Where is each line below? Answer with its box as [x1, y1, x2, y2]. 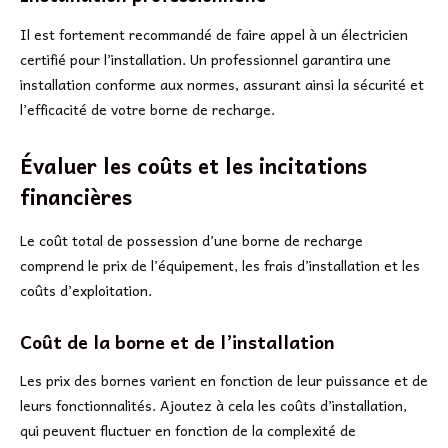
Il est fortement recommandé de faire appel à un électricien [20, 22, 408, 45]
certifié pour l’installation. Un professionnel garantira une [20, 47, 391, 70]
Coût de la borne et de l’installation [20, 327, 335, 356]
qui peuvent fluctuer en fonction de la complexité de [20, 419, 356, 442]
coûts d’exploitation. [20, 279, 152, 302]
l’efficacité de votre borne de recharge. [20, 97, 275, 120]
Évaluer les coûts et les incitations [20, 148, 367, 183]
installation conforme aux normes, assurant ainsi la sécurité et [20, 72, 424, 95]
